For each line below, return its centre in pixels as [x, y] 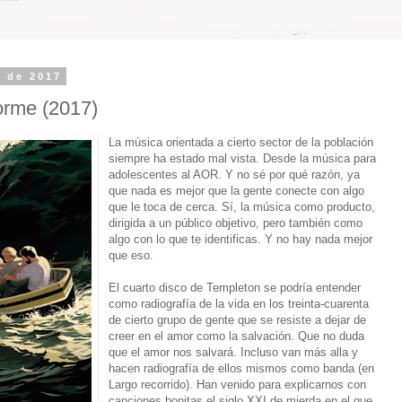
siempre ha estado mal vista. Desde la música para [243, 158]
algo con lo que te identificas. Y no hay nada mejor [241, 239]
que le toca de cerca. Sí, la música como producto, [242, 206]
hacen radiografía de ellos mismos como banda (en [242, 368]
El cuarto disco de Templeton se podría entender [235, 287]
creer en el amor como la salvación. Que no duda [237, 336]
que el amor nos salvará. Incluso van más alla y [234, 352]
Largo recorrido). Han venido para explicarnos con [238, 384]
